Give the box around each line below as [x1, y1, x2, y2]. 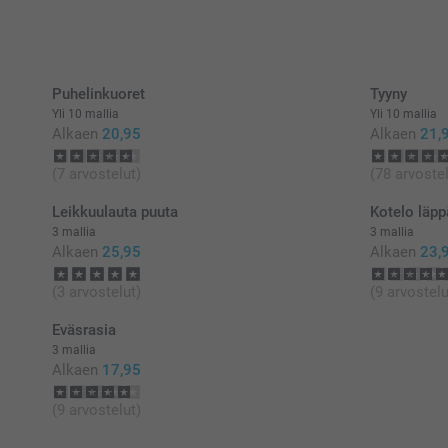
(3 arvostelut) [52, 283, 141, 302]
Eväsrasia [52, 321, 116, 340]
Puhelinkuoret [52, 85, 145, 104]
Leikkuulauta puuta [52, 203, 178, 222]
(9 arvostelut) [52, 401, 141, 420]
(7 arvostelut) [52, 165, 141, 184]
